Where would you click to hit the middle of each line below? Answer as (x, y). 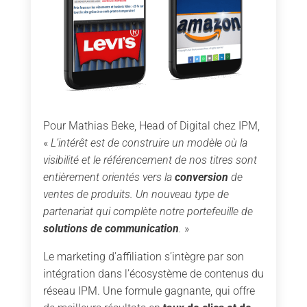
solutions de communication (111, 228)
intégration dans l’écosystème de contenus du (153, 273)
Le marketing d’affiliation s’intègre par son (143, 256)
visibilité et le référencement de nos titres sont (150, 160)
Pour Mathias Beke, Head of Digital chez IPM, (151, 125)
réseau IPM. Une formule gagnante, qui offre (149, 291)
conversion (201, 177)
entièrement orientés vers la (109, 177)
